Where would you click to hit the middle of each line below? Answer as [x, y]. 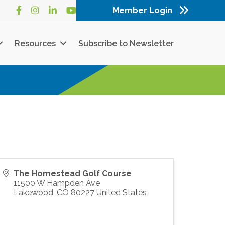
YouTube [83, 11]
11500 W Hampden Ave [57, 183]
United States [122, 193]
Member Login [143, 11]
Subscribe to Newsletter [126, 43]
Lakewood [33, 193]
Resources [35, 43]
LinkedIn [64, 11]
